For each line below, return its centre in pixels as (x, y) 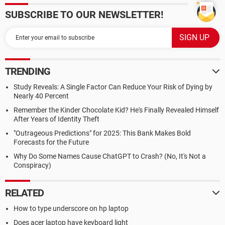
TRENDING (28, 71)
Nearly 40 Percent (41, 96)
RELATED (24, 193)
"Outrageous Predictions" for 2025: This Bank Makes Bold (102, 133)
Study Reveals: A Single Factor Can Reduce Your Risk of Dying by (113, 87)
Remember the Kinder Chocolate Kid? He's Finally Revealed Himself (116, 110)
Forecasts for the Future (51, 142)
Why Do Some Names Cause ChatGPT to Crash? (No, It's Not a (110, 156)
